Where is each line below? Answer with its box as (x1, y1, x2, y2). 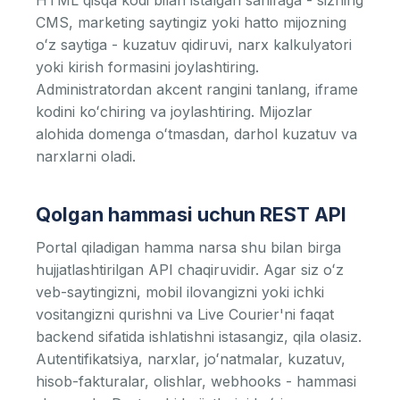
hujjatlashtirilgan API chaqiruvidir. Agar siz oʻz (36, 261, 344, 279)
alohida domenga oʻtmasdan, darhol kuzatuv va (36, 125, 357, 143)
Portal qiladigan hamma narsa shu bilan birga (36, 238, 341, 256)
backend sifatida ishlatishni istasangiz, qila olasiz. (36, 328, 362, 346)
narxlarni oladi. (36, 147, 136, 165)
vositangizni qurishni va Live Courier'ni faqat (36, 305, 334, 323)
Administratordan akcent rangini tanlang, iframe (36, 80, 358, 98)
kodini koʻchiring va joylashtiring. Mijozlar (36, 103, 312, 121)
